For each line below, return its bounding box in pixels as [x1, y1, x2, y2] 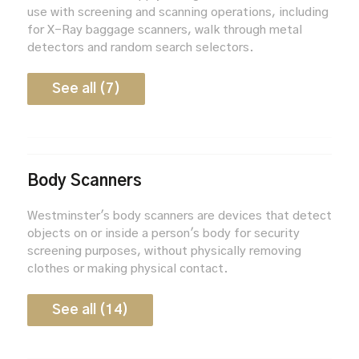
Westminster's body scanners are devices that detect [26, 209, 332, 222]
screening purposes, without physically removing [26, 244, 301, 257]
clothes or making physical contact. [26, 262, 228, 275]
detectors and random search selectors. [26, 41, 254, 54]
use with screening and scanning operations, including [26, 6, 329, 18]
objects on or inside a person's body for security [26, 227, 300, 240]
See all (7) [51, 81, 120, 95]
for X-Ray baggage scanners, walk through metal [26, 23, 302, 36]
